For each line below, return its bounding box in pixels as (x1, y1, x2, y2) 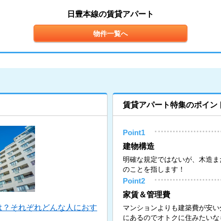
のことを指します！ (123, 165, 185, 173)
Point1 (123, 129, 146, 137)
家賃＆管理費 (123, 190, 171, 199)
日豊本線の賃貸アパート (67, 10, 154, 18)
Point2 (123, 177, 146, 185)
